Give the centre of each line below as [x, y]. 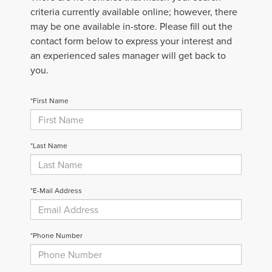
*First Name [49, 101]
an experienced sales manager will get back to [128, 56]
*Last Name [49, 146]
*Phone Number [56, 236]
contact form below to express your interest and [131, 41]
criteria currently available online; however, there [134, 12]
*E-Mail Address [56, 191]
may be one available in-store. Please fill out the [131, 26]
